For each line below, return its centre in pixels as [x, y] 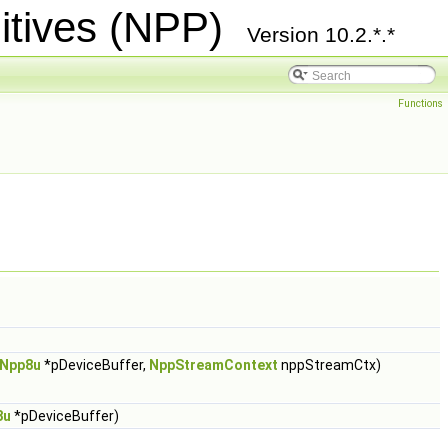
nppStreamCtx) [329, 365]
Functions [420, 103]
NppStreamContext [213, 365]
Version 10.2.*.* [321, 34]
